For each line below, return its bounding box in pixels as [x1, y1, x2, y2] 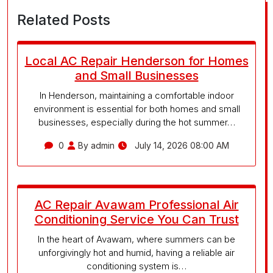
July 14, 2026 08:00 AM [132, 140, 229, 151]
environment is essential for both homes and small [33, 103, 240, 115]
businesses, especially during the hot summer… [38, 116, 235, 129]
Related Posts [17, 11, 110, 29]
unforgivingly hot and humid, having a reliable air [38, 247, 235, 259]
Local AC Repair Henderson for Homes [24, 54, 249, 69]
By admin [77, 140, 115, 151]
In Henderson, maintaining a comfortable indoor [39, 90, 234, 102]
